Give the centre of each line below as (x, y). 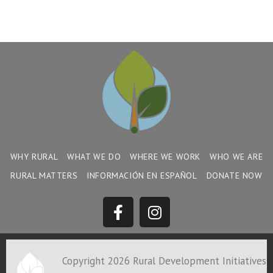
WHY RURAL (34, 157)
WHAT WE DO (94, 157)
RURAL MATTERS (44, 176)
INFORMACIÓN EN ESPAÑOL (142, 176)
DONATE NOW (234, 176)
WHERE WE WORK (165, 157)
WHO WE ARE (236, 157)
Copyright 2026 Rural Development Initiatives (164, 261)
